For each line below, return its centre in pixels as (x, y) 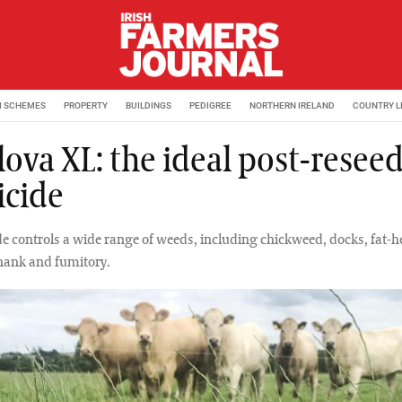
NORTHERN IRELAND (292, 105)
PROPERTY (86, 105)
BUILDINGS (149, 105)
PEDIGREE (210, 105)
